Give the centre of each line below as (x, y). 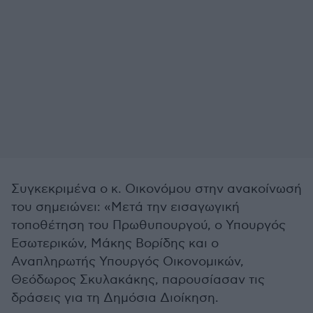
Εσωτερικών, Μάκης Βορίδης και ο (115, 243)
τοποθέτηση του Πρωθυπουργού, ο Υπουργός (148, 225)
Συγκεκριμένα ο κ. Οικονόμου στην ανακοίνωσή (156, 189)
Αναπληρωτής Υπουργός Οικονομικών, (128, 262)
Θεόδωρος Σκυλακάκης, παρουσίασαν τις (138, 280)
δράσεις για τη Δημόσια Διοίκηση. (115, 298)
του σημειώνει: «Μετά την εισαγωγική (125, 207)
